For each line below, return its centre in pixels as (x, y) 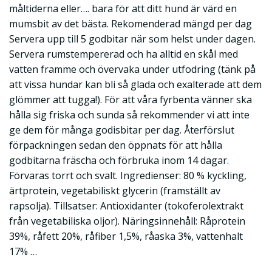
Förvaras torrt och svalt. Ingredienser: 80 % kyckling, (128, 176)
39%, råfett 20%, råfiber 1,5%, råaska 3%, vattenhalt (126, 236)
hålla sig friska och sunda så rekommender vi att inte (129, 115)
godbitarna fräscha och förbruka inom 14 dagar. (119, 161)
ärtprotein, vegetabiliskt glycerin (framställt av (115, 191)
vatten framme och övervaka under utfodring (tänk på (132, 70)
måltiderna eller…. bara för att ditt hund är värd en (123, 9)
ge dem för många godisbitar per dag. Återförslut (122, 130)
